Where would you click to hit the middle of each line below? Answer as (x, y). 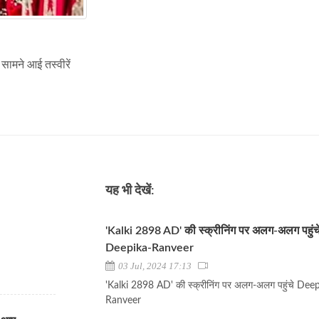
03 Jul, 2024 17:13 (157, 266)
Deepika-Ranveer (150, 248)
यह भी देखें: (130, 191)
